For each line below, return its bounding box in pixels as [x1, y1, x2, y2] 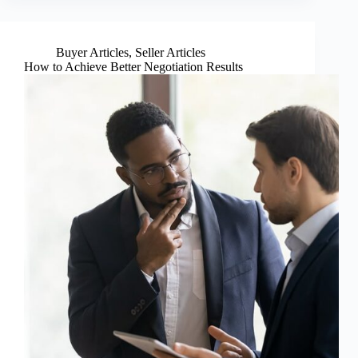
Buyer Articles [56, 46, 129, 60]
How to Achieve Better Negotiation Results [24, 60, 243, 74]
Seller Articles [135, 46, 205, 60]
